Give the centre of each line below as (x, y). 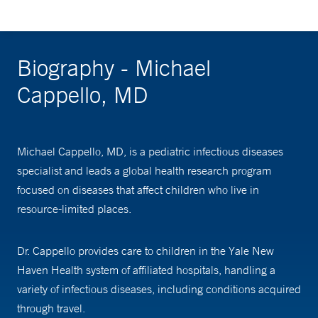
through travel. (51, 308)
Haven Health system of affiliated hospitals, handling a (146, 270)
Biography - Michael (114, 68)
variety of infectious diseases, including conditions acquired (159, 289)
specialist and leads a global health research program (144, 171)
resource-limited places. (74, 209)
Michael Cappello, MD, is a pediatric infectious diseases (150, 152)
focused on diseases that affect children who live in (138, 190)
